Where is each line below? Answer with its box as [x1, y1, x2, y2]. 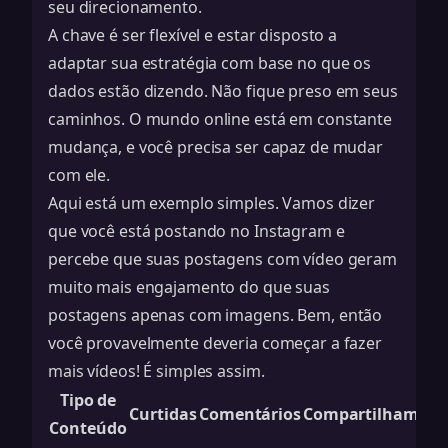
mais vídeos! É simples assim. [48, 360, 265, 382]
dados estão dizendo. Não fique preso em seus [48, 80, 398, 102]
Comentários [199, 403, 301, 425]
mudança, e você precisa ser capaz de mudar [48, 136, 383, 158]
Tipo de [59, 389, 117, 411]
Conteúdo [49, 417, 127, 439]
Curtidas [129, 403, 197, 425]
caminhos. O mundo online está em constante [48, 108, 392, 130]
